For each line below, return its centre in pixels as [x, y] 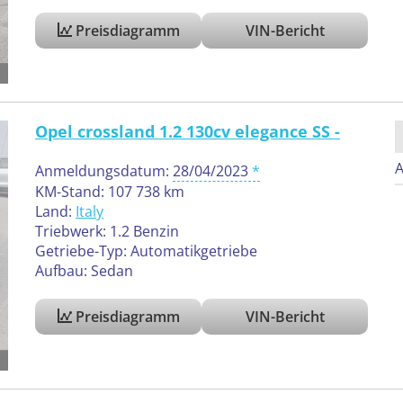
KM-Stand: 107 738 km [110, 192]
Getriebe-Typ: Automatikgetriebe [146, 251]
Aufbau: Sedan [84, 271]
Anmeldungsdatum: [104, 171]
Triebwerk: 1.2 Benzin [107, 232]
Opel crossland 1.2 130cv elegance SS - [188, 132]
